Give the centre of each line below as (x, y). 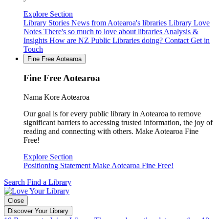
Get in (200, 40)
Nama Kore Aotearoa (56, 97)
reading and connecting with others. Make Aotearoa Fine (111, 131)
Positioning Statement (58, 166)
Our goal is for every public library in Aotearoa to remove (112, 114)
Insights (36, 40)
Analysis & (181, 31)
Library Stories (47, 22)
